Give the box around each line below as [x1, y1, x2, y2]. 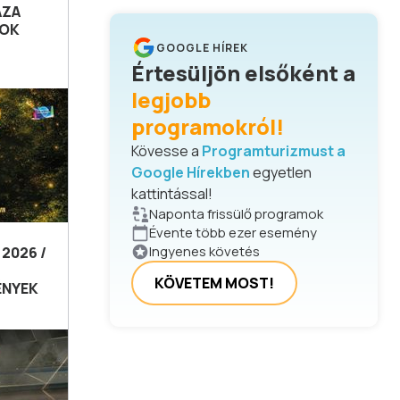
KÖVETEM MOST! [154, 273, 274, 293]
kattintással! [131, 184, 212, 204]
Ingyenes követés [149, 242, 260, 261]
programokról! [131, 112, 284, 141]
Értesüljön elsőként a [131, 58, 355, 87]
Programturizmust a [202, 141, 346, 161]
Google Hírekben [131, 162, 250, 182]
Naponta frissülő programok [149, 204, 323, 223]
